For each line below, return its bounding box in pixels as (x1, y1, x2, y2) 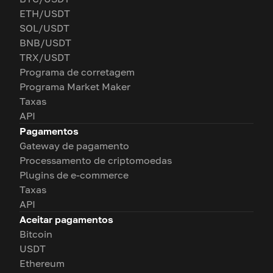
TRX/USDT (19, 51, 70, 63)
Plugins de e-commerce (19, 169, 129, 181)
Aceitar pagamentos (19, 213, 113, 225)
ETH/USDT (19, 7, 70, 19)
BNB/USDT (19, 37, 71, 49)
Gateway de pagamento (19, 140, 129, 152)
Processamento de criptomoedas (19, 154, 172, 166)
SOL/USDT (19, 22, 69, 34)
